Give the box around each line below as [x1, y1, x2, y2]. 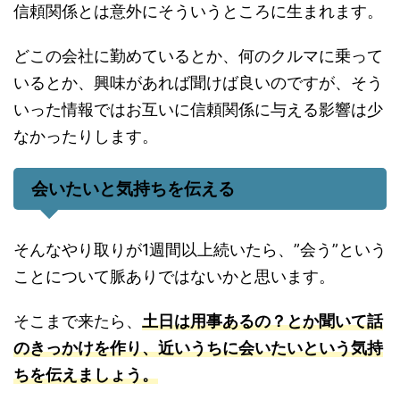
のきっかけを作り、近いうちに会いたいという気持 [13, 338, 383, 357]
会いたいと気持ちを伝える [31, 179, 235, 198]
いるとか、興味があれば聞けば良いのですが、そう [13, 73, 383, 92]
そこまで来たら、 [13, 312, 142, 330]
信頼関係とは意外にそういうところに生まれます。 [13, 2, 383, 21]
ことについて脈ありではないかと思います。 [13, 267, 335, 286]
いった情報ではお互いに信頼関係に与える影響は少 [13, 100, 383, 119]
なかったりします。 [13, 127, 158, 146]
